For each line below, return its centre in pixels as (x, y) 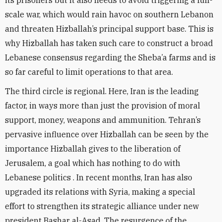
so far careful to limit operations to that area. (89, 72)
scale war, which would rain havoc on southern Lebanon (109, 14)
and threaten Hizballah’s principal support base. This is (109, 29)
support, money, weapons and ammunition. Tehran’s (103, 120)
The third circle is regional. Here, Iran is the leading (102, 91)
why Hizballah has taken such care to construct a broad (109, 43)
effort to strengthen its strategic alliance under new (102, 206)
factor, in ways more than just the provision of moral (103, 106)
